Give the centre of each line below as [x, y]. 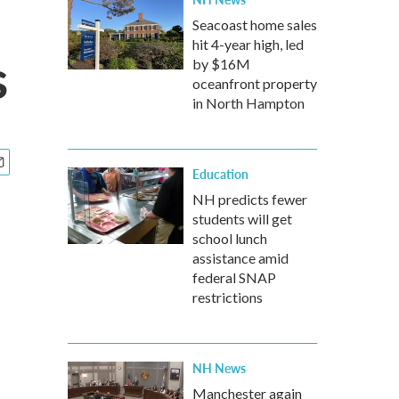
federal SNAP [234, 277]
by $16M [221, 64]
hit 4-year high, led [248, 44]
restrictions [228, 297]
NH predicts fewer [250, 199]
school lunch [230, 238]
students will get [242, 219]
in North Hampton [248, 103]
